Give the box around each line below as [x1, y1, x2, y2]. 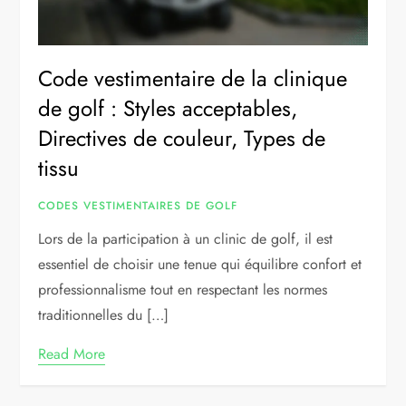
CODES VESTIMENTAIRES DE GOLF [38, 198, 238, 215]
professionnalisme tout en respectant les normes [38, 279, 328, 301]
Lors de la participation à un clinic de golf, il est [38, 228, 333, 250]
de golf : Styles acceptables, [38, 92, 298, 125]
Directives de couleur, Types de [38, 122, 326, 155]
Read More [38, 343, 106, 365]
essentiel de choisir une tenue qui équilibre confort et [38, 254, 362, 275]
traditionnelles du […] [38, 304, 169, 326]
